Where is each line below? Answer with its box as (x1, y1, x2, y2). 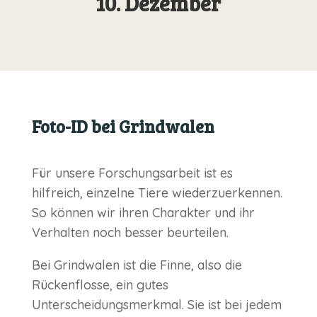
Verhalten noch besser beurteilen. (31, 224, 229, 241)
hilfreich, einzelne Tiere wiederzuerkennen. (31, 185, 282, 202)
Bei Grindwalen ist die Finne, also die (31, 257, 242, 274)
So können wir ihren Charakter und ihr (31, 204, 255, 221)
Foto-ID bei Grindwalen (31, 115, 214, 139)
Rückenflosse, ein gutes (31, 277, 168, 294)
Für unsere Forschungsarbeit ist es (31, 165, 233, 182)
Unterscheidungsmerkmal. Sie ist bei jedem (31, 296, 282, 313)
